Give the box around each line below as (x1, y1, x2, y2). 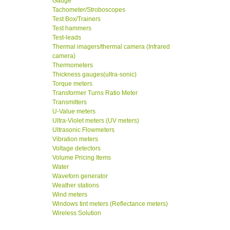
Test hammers (52, 25, 91, 32)
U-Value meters (52, 108, 95, 116)
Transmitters (52, 99, 87, 106)
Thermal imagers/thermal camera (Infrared (52, 43, 170, 51)
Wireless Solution (52, 209, 101, 217)
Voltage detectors (52, 145, 101, 152)
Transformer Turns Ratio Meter (52, 89, 138, 97)
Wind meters (52, 191, 87, 199)
